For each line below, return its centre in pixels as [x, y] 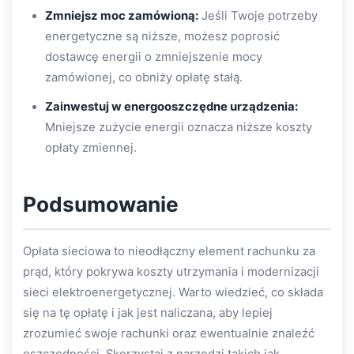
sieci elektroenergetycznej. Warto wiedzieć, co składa [173, 292]
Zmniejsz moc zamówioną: [122, 16]
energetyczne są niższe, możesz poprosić [162, 36]
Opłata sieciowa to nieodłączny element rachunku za [169, 251]
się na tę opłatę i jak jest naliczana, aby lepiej [148, 313]
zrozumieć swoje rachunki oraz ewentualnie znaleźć [169, 333]
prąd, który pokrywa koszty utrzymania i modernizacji [171, 271]
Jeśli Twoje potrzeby [258, 16]
